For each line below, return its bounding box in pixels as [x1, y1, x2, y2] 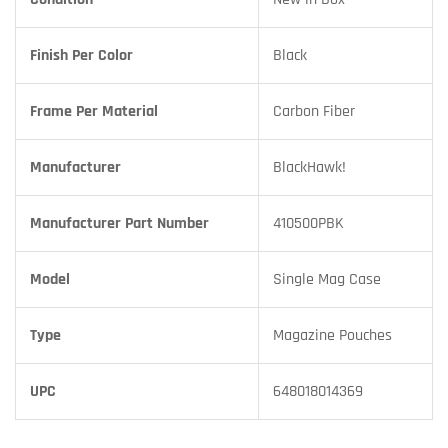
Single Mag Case [273, 269, 381, 291]
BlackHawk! [273, 157, 346, 179]
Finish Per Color [30, 45, 133, 67]
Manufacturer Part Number [30, 213, 209, 235]
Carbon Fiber [273, 101, 355, 123]
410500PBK [273, 213, 344, 235]
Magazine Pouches [273, 325, 392, 347]
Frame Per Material [30, 101, 158, 123]
